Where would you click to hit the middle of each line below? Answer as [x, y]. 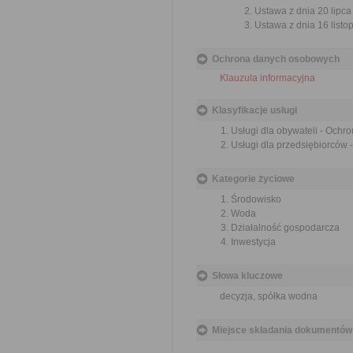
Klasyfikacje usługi [255, 110]
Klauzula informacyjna [268, 78]
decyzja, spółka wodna [269, 296]
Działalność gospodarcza [285, 228]
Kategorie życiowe [253, 179]
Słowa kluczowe [247, 276]
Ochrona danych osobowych [276, 59]
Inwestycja [253, 242]
